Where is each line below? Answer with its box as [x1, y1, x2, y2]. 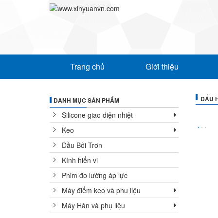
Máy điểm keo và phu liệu [62, 185, 141, 195]
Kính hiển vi [62, 155, 98, 165]
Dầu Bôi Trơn [62, 140, 102, 150]
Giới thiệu [145, 61, 179, 72]
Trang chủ [70, 61, 105, 72]
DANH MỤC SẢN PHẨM [54, 96, 119, 105]
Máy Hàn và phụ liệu [62, 200, 125, 210]
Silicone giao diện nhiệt [62, 110, 133, 120]
